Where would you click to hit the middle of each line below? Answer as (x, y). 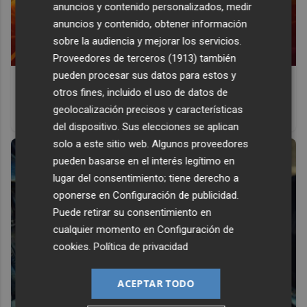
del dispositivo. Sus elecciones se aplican (146, 126)
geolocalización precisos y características (148, 109)
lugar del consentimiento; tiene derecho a (146, 178)
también (217, 58)
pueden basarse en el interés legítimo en (144, 161)
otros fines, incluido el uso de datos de (140, 92)
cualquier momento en (105, 229)
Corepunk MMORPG (66, 79)
